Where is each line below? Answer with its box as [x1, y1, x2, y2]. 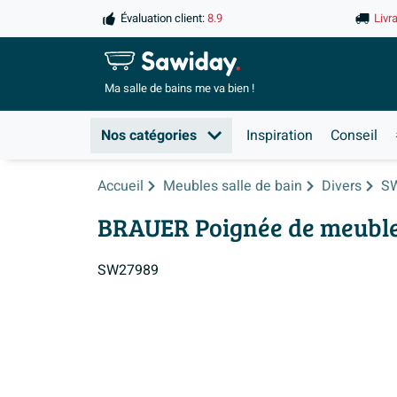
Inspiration [246, 124, 313, 146]
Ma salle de [105, 80, 165, 98]
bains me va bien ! [165, 80, 254, 98]
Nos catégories [101, 124, 197, 146]
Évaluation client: [121, 10, 205, 27]
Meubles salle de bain [163, 175, 302, 197]
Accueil [97, 175, 144, 197]
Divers [322, 175, 362, 197]
